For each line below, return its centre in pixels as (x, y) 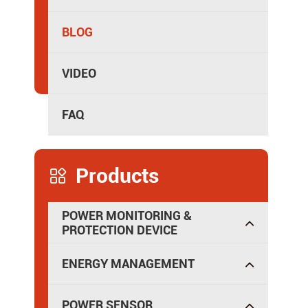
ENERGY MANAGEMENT (128, 264)
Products (117, 176)
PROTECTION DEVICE (120, 230)
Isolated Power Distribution (143, 23)
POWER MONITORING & (127, 215)
